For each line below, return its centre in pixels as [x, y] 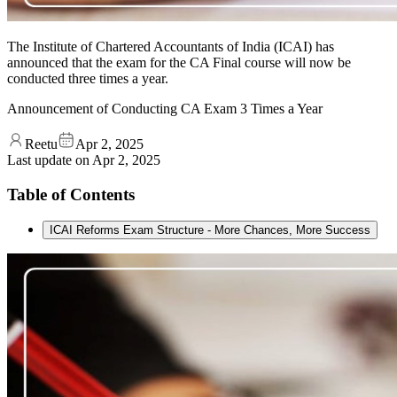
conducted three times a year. [88, 78]
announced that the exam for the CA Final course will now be [179, 62]
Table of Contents [71, 194]
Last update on [50, 160]
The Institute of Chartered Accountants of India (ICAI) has [171, 46]
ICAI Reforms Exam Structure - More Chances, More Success [210, 230]
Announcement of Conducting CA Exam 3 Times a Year [165, 108]
